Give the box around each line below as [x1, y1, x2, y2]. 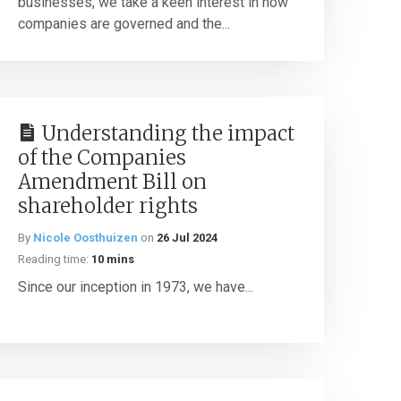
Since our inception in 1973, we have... [18, 278, 253, 295]
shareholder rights [18, 193, 198, 218]
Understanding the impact [41, 121, 294, 146]
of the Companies [18, 145, 186, 170]
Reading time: [18, 252, 89, 266]
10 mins [91, 252, 134, 266]
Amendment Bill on [18, 169, 207, 194]
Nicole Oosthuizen [33, 231, 138, 244]
